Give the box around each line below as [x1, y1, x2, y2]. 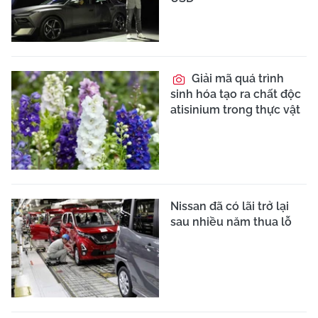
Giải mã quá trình [189, 72, 284, 86]
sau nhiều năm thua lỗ [170, 214, 292, 229]
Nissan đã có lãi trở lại [170, 199, 289, 213]
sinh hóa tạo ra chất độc [170, 87, 301, 102]
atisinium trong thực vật [170, 103, 300, 117]
